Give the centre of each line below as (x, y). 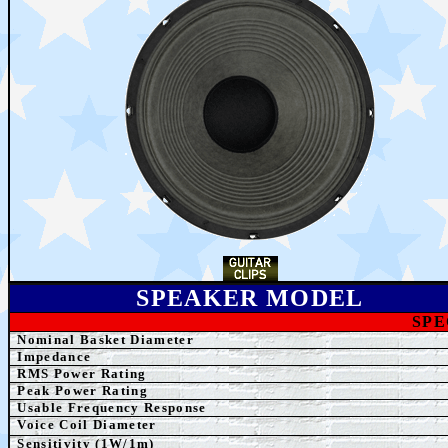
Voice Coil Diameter (87, 424)
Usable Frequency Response (112, 407)
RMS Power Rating (82, 373)
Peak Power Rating (82, 390)
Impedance (54, 356)
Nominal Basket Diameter (105, 339)
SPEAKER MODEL (250, 298)
